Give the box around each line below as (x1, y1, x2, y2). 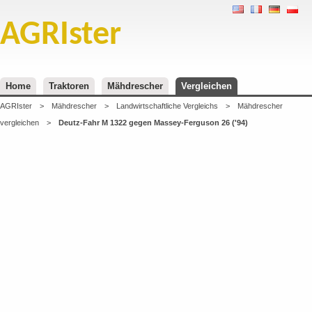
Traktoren (49, 81, 89, 91)
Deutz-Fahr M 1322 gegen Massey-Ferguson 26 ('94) (58, 118, 248, 127)
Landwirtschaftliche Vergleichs (116, 102, 218, 110)
